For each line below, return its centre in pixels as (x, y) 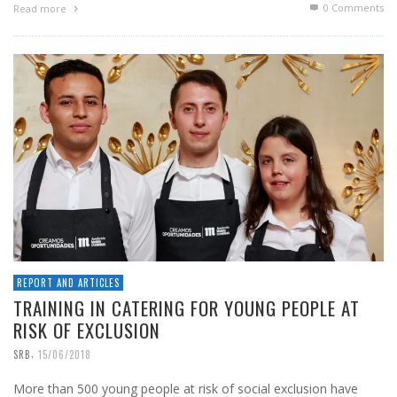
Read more (41, 9)
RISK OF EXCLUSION (87, 331)
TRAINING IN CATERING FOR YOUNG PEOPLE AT (187, 308)
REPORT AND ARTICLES (68, 283)
